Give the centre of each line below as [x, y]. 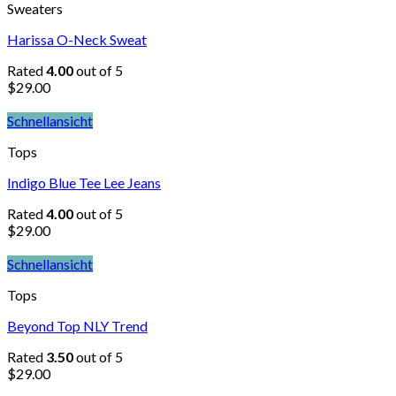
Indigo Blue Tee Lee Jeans [84, 183]
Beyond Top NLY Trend [77, 326]
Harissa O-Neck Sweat [77, 40]
